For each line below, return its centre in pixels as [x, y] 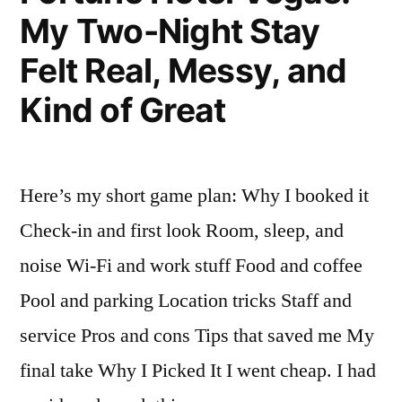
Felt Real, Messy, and [184, 71]
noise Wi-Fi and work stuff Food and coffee [191, 266]
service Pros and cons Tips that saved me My [197, 336]
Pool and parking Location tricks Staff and [186, 301]
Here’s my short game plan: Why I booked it [194, 196]
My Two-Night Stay [170, 31]
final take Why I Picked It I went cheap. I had [198, 371]
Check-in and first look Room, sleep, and [182, 231]
